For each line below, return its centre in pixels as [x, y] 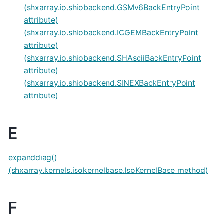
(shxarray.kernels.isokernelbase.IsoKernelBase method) [108, 170]
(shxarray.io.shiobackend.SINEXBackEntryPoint [109, 83]
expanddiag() [33, 157]
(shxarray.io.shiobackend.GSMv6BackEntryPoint [112, 7]
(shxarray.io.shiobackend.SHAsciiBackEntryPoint [112, 57]
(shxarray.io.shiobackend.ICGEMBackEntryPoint [111, 32]
